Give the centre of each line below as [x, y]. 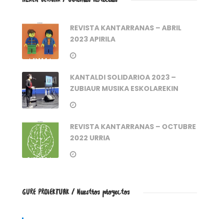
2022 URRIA [90, 138]
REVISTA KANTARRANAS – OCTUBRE [133, 126]
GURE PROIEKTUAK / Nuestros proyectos [76, 192]
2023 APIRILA [93, 39]
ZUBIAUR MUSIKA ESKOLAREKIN [124, 88]
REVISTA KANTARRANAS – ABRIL [126, 28]
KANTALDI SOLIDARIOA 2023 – [123, 77]
